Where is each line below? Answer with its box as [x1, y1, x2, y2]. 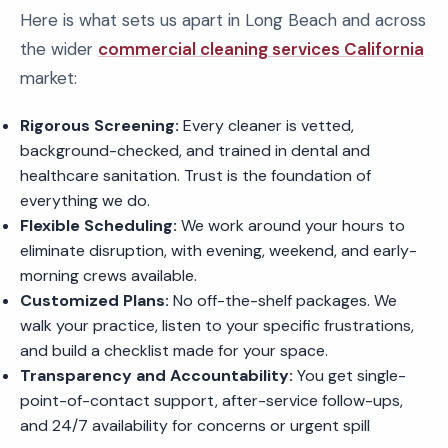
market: [20, 67, 77, 89]
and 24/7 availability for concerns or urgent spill [20, 415, 370, 436]
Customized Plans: [20, 290, 169, 311]
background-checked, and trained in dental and [20, 140, 370, 161]
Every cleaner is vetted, [179, 115, 354, 136]
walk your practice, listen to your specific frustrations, [20, 315, 414, 336]
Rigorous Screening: [20, 115, 179, 136]
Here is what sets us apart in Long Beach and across [20, 9, 426, 31]
